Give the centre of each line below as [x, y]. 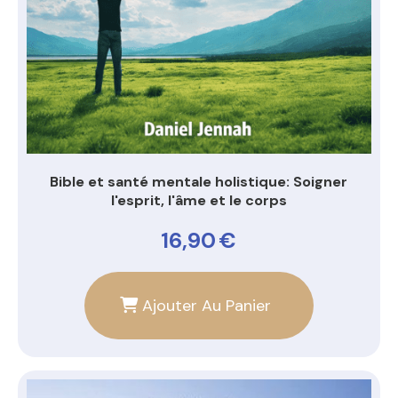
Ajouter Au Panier [206, 306]
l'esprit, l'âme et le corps [199, 201]
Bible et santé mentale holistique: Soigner [199, 182]
